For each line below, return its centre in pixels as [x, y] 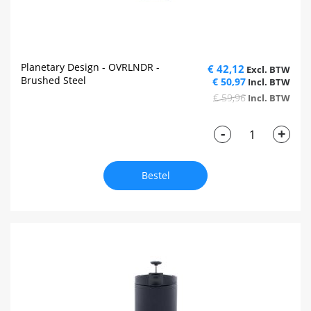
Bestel [155, 176]
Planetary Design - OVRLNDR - [90, 67]
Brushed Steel [53, 81]
